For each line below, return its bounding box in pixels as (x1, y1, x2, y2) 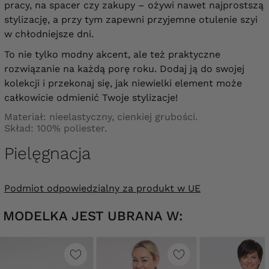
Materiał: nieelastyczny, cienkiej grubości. (4, 110, 198, 122)
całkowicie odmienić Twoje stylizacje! (4, 91, 178, 103)
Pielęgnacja (4, 143, 91, 163)
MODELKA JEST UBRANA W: (3, 208, 183, 223)
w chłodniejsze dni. (4, 28, 94, 40)
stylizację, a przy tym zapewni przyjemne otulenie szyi (4, 13, 258, 25)
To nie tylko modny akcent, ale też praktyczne (4, 48, 220, 60)
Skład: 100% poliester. (4, 122, 107, 134)
